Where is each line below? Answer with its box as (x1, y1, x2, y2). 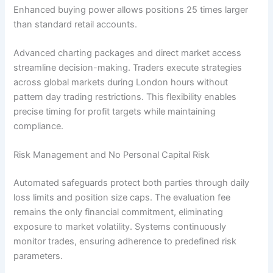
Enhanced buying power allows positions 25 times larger (13, 4, 249, 15)
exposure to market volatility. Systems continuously (13, 221, 227, 233)
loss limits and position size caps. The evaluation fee (13, 192, 231, 204)
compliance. (13, 120, 64, 132)
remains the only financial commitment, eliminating (13, 207, 224, 218)
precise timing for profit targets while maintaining (13, 105, 216, 117)
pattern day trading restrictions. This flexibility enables (13, 91, 237, 102)
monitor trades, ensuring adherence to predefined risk (13, 236, 237, 247)
